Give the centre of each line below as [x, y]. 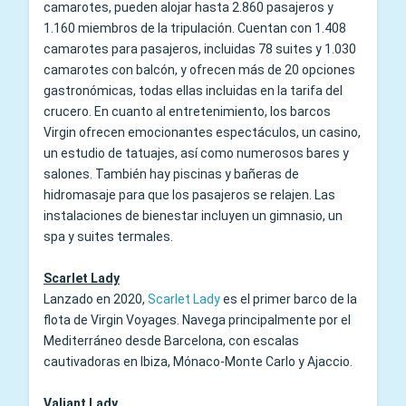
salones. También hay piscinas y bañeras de [171, 174]
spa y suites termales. [108, 236]
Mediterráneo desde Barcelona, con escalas [171, 340]
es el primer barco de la [289, 299]
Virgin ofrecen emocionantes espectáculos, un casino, [202, 132]
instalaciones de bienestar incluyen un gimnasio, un [193, 215]
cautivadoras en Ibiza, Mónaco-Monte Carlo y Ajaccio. [198, 361]
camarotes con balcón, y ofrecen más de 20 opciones [199, 69]
